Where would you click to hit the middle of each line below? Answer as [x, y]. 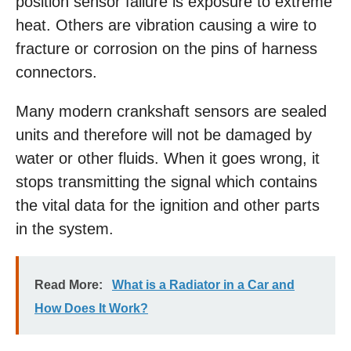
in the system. [65, 229]
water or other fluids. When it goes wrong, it [168, 158]
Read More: [69, 285]
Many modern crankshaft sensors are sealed [171, 111]
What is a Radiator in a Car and [203, 285]
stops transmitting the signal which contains [166, 182]
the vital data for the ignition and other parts [168, 205]
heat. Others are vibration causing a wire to [166, 25]
